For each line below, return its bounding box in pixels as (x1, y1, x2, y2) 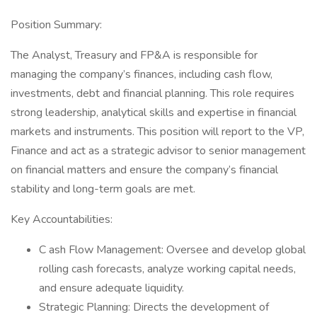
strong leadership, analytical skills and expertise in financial (11, 105, 296, 120)
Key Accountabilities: (11, 212, 113, 227)
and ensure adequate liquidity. (39, 280, 184, 296)
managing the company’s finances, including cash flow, (11, 67, 272, 82)
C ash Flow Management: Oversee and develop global (39, 242, 306, 258)
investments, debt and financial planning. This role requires (11, 86, 294, 101)
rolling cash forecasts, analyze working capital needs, (39, 261, 296, 277)
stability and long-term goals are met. (11, 181, 195, 197)
